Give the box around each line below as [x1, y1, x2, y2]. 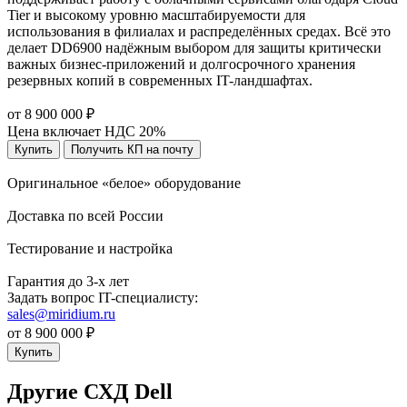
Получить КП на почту [71, 142, 194, 156]
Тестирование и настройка [7, 240, 173, 256]
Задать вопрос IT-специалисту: [7, 289, 198, 305]
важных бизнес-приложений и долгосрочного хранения [7, 55, 355, 72]
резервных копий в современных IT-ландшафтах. [7, 72, 313, 88]
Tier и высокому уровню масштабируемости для [7, 6, 305, 23]
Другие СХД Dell [7, 379, 173, 403]
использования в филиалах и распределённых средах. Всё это [7, 23, 391, 39]
